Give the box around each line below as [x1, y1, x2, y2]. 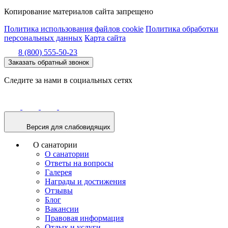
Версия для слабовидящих [26, 123, 110, 131]
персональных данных [4, 33, 82, 42]
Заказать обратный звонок [8, 58, 89, 66]
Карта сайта [84, 33, 126, 42]
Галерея [45, 167, 72, 177]
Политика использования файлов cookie [4, 24, 144, 33]
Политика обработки [146, 24, 218, 33]
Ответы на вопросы [45, 158, 113, 167]
